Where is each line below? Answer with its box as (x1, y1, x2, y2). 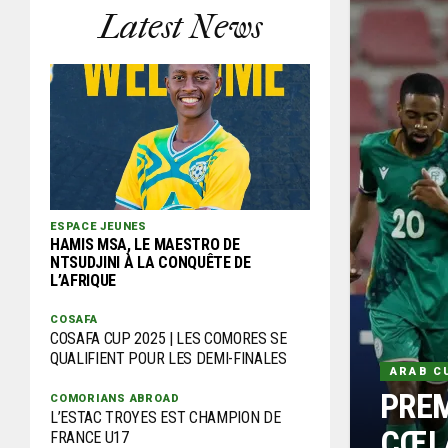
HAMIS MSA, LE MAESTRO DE (50, 235, 240, 255)
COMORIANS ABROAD (50, 392, 180, 406)
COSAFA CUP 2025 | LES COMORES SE (50, 329, 287, 349)
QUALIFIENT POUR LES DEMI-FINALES (50, 349, 287, 369)
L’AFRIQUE (50, 271, 117, 291)
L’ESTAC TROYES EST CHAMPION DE (50, 408, 281, 428)
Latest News (98, 7, 262, 47)
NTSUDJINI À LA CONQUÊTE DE (50, 253, 251, 273)
